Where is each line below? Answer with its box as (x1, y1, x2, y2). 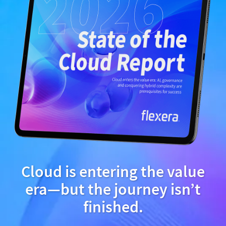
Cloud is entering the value (21, 161, 205, 182)
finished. (83, 197, 143, 217)
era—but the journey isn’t (25, 179, 201, 200)
